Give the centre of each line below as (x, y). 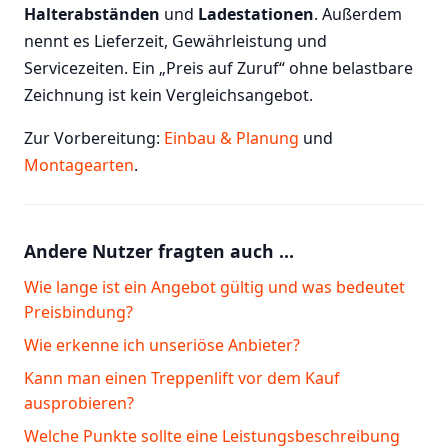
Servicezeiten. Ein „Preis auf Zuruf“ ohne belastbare (218, 67)
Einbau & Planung (231, 137)
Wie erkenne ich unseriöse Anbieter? (162, 344)
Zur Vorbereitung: (94, 137)
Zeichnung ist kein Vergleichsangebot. (168, 94)
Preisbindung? (78, 311)
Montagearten (79, 164)
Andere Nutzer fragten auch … (159, 251)
